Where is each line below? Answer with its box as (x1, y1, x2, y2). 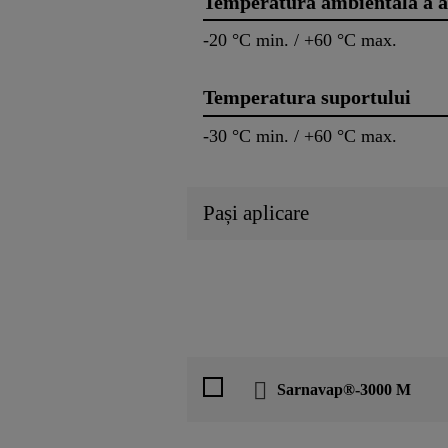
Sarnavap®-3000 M (277, 380, 411, 398)
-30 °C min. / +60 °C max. (203, 125, 397, 146)
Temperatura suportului (203, 86, 411, 109)
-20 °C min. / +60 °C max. (203, 30, 397, 51)
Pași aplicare (203, 200, 309, 225)
